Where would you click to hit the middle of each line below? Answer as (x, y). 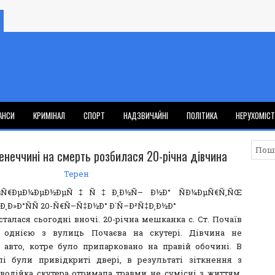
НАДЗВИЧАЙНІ (146, 115)
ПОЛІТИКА (202, 115)
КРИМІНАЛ (49, 115)
